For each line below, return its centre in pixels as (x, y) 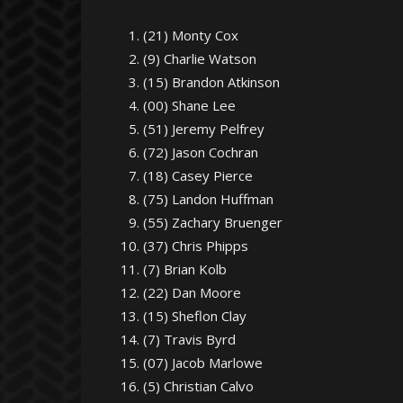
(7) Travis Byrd (189, 339)
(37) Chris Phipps (196, 246)
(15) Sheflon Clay (195, 316)
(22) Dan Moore (192, 292)
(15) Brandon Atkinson (211, 82)
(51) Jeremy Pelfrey (204, 129)
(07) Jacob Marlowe (203, 363)
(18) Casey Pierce (198, 175)
